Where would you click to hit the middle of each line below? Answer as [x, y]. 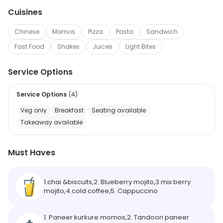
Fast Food [29, 46]
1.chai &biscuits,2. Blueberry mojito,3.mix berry [117, 182]
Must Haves [32, 152]
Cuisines [25, 12]
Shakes [68, 46]
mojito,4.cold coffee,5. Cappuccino [101, 191]
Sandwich [162, 31]
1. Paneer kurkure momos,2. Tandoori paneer [116, 217]
